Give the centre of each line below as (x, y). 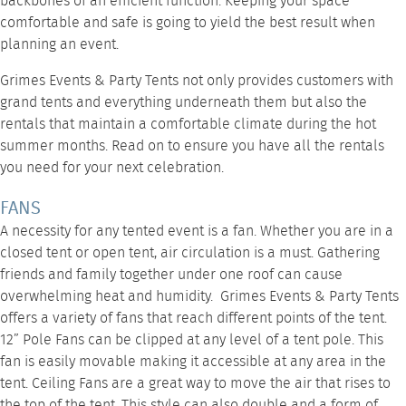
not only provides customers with (286, 81)
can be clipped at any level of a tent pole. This (234, 340)
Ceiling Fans (70, 384)
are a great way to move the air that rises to (249, 384)
